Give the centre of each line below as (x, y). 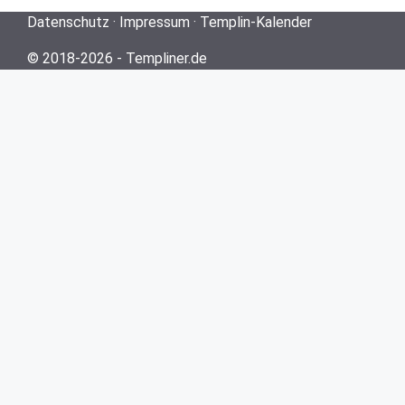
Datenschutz (68, 22)
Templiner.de (166, 58)
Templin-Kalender (256, 22)
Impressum (155, 22)
